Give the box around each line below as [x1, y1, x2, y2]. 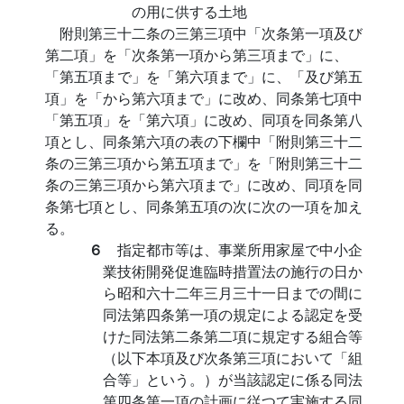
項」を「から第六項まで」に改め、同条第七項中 [45, 87, 363, 108]
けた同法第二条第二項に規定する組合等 [103, 326, 363, 346]
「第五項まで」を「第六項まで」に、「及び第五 [45, 66, 363, 87]
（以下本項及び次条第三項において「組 [103, 347, 363, 368]
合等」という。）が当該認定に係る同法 [103, 369, 363, 390]
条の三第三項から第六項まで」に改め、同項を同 [45, 174, 363, 195]
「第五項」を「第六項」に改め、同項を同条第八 [45, 109, 363, 130]
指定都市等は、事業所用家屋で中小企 [117, 239, 363, 260]
